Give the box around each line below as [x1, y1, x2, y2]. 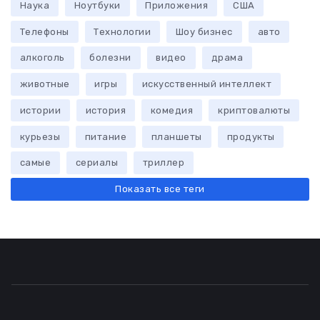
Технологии [94, 26, 151, 37]
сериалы [75, 157, 119, 169]
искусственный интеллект [141, 79, 272, 90]
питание [84, 131, 127, 143]
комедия [150, 105, 194, 116]
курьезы [19, 131, 61, 143]
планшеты [151, 131, 202, 143]
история [85, 105, 126, 116]
